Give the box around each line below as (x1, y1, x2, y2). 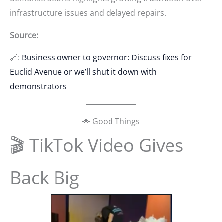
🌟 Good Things (82, 115, 140, 127)
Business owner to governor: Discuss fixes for (22, 52, 192, 63)
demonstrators (10, 80, 67, 92)
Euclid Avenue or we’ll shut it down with (10, 66, 157, 77)
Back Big (10, 165, 79, 190)
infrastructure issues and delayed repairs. (10, 7, 166, 18)
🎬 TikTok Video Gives (10, 132, 183, 157)
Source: (10, 29, 38, 41)
